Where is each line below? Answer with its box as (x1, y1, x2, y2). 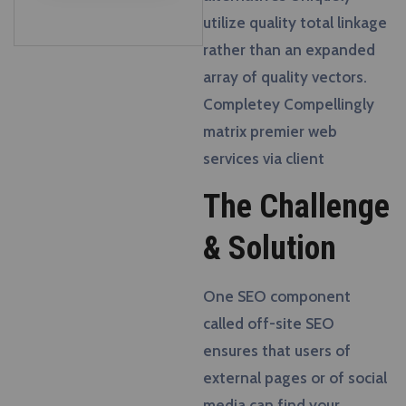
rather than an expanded (203, 41, 375, 59)
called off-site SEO (203, 314, 334, 333)
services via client (203, 150, 324, 168)
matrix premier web (203, 122, 337, 140)
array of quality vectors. (203, 68, 367, 86)
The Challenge (203, 188, 390, 226)
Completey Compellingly (203, 95, 374, 113)
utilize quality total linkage (203, 14, 387, 32)
